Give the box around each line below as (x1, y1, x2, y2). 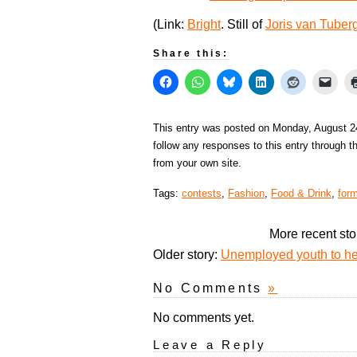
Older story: (153, 248, 221, 262)
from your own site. (153, 157, 241, 170)
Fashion (228, 187, 265, 200)
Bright (187, 18, 221, 32)
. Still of (221, 18, 265, 32)
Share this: (153, 48, 229, 60)
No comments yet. (153, 311, 254, 325)
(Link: (153, 18, 187, 32)
